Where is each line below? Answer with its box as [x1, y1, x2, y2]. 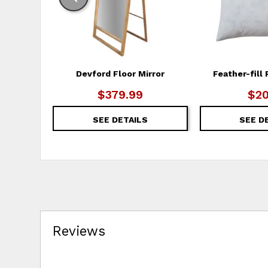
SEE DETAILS [92, 114, 148, 124]
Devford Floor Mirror [75, 68, 165, 78]
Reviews [53, 223, 106, 239]
